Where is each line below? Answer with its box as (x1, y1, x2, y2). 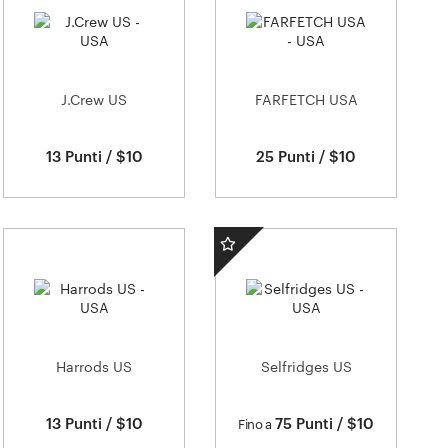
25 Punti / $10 (256, 147, 356, 165)
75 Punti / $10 (271, 414, 374, 432)
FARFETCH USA (254, 91, 358, 108)
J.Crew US (61, 91, 127, 108)
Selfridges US (260, 358, 352, 375)
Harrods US (56, 358, 132, 375)
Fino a (238, 416, 271, 431)
